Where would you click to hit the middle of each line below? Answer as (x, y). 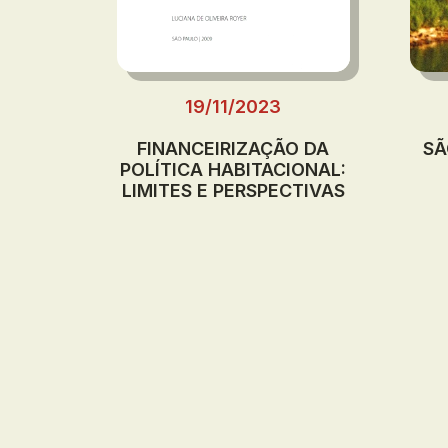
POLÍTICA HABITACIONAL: (233, 169)
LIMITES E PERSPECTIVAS (233, 190)
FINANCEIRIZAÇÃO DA (233, 148)
